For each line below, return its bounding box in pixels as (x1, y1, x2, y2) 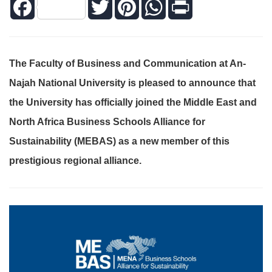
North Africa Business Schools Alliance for (9, 117, 205, 127)
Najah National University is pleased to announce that (9, 78, 256, 89)
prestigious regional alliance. (9, 155, 141, 166)
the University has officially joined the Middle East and (9, 97, 257, 108)
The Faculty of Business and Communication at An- (9, 58, 246, 69)
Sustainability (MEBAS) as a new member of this (9, 136, 229, 147)
